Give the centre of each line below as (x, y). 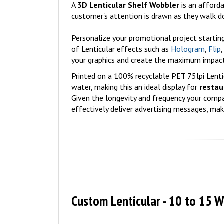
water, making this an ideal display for (135, 87)
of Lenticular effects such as (121, 49)
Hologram (188, 49)
